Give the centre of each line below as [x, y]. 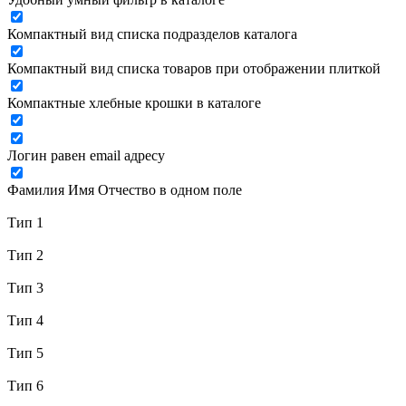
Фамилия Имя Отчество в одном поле [125, 190]
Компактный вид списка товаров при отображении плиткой [194, 68]
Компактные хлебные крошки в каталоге [134, 103]
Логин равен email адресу [86, 155]
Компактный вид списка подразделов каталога [152, 34]
